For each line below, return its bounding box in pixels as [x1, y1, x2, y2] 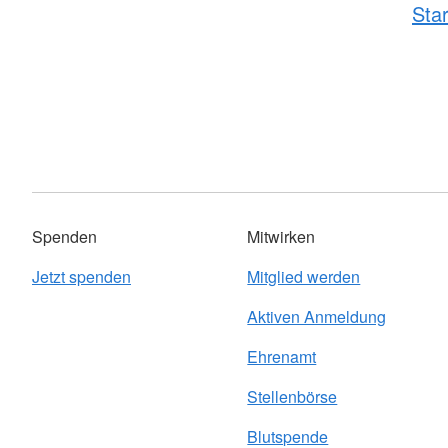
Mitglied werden [247, 265, 361, 289]
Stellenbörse [247, 385, 338, 409]
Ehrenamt [247, 345, 317, 369]
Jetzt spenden [32, 265, 131, 289]
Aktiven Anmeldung [247, 305, 387, 329]
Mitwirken [247, 225, 316, 249]
